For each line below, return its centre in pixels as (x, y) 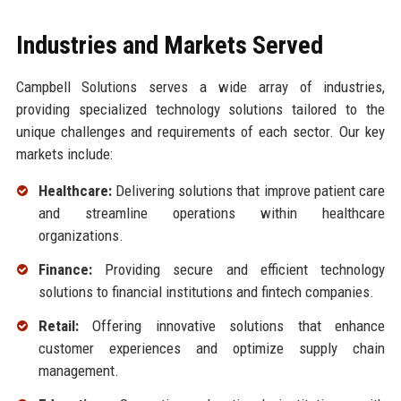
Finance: (65, 270)
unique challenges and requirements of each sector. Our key (200, 132)
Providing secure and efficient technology (239, 270)
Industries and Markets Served (169, 46)
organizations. (81, 236)
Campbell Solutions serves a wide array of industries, (200, 87)
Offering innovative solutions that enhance (232, 325)
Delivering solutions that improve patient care (248, 191)
